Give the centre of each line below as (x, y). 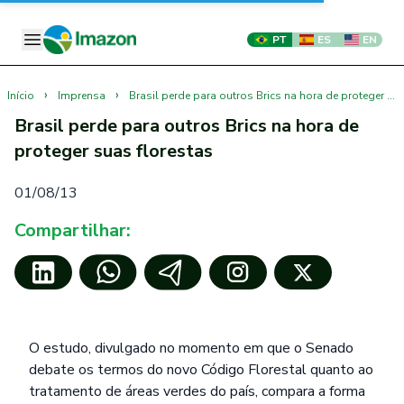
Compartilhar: (73, 230)
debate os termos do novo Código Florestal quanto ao (201, 370)
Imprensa (82, 96)
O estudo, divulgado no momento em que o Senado (191, 348)
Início (21, 96)
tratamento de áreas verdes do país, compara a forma (197, 391)
